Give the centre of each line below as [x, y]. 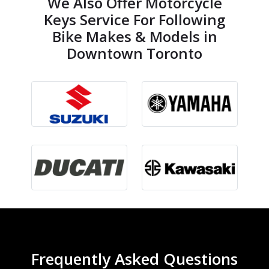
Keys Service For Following [134, 20]
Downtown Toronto [134, 53]
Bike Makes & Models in [134, 37]
